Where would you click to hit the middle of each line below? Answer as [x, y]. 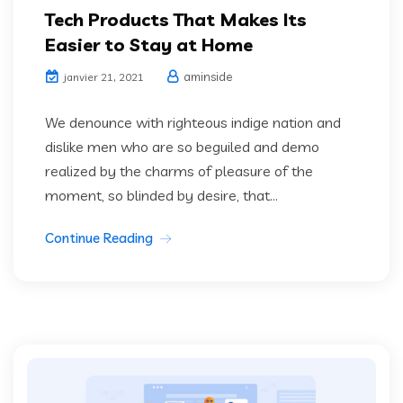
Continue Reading [99, 238]
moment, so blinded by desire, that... [161, 196]
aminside [206, 77]
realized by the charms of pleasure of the [179, 171]
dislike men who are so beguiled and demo [182, 147]
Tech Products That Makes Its [176, 20]
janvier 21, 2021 [103, 77]
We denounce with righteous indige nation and [193, 123]
